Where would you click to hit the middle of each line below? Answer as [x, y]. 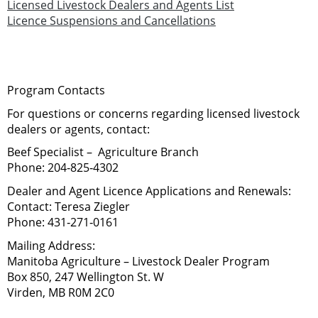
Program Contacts [56, 90]
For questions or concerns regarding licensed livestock [153, 113]
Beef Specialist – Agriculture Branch [103, 152]
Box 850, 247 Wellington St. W [86, 276]
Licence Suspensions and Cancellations [111, 20]
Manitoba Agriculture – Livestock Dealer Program [138, 261]
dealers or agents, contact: [78, 129]
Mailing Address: [51, 245]
